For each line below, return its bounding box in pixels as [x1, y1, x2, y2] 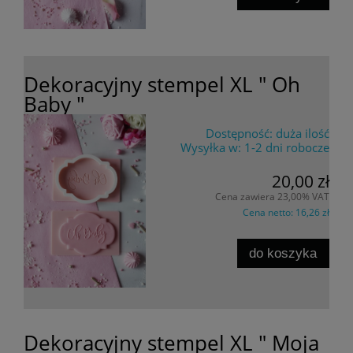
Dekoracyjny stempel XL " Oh [24, 71, 300, 98]
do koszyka [249, 245, 318, 262]
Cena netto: [243, 205, 295, 219]
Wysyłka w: [180, 139, 241, 156]
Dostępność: [206, 125, 273, 142]
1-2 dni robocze [244, 139, 329, 156]
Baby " [24, 91, 84, 118]
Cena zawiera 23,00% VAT [215, 189, 329, 203]
